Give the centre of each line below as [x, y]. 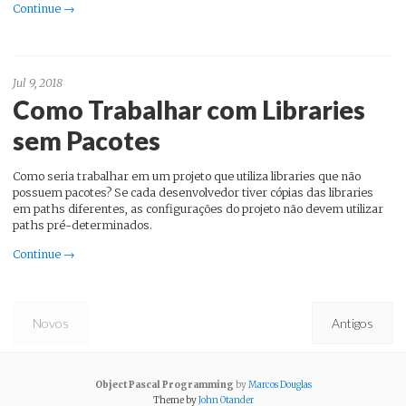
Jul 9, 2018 [38, 82]
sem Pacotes [87, 140]
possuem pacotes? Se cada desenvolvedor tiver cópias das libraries [193, 192]
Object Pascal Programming [164, 385]
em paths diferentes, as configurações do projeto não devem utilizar [198, 208]
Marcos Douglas [280, 385]
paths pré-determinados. [82, 225]
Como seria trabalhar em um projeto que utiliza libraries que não [187, 176]
